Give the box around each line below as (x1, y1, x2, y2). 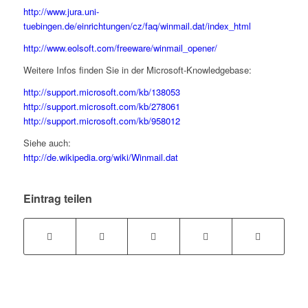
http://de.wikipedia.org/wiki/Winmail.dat (23, 150, 178, 164)
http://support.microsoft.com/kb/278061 (23, 99, 180, 113)
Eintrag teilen (23, 190, 92, 206)
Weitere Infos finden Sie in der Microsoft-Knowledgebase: (23, 63, 252, 76)
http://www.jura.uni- (23, 4, 99, 18)
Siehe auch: (23, 135, 71, 149)
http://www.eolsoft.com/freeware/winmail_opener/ (23, 41, 217, 54)
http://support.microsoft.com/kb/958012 (23, 113, 180, 127)
